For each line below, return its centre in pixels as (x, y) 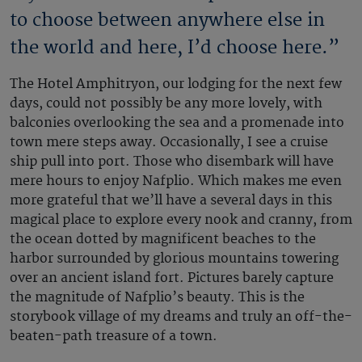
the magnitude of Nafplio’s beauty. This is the (157, 297)
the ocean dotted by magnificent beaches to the (163, 239)
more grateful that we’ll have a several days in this (171, 200)
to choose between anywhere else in (167, 20)
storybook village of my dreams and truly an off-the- (181, 316)
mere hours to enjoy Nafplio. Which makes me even (176, 181)
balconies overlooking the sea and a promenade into (177, 122)
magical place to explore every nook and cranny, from (181, 219)
